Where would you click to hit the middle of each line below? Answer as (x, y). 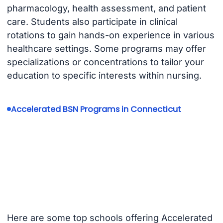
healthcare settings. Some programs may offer (106, 48)
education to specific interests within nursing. (104, 75)
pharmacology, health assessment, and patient (106, 8)
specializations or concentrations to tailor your (105, 62)
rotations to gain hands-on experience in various (111, 35)
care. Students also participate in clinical (92, 21)
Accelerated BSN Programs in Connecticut (96, 109)
